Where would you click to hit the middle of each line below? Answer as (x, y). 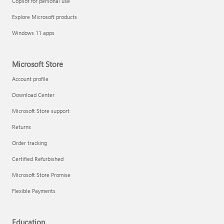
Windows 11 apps (33, 33)
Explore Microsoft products (44, 17)
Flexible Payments (34, 191)
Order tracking (29, 143)
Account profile (30, 79)
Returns (21, 127)
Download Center (33, 95)
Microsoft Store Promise (41, 175)
